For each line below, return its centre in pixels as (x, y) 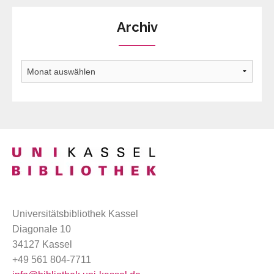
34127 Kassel (42, 245)
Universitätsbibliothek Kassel (75, 214)
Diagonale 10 (42, 229)
